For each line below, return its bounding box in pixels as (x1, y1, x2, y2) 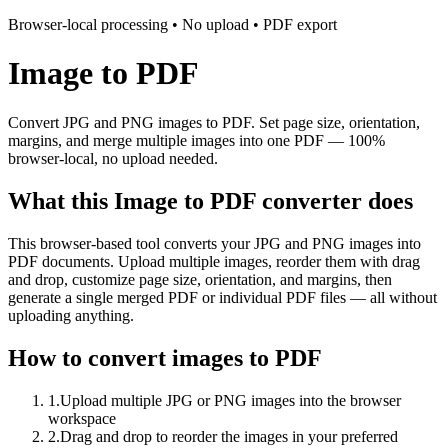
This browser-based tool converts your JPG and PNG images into (8, 234, 421, 252)
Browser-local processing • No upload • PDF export (8, 16, 337, 33)
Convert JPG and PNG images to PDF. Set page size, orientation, (8, 113, 420, 131)
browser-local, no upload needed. (8, 149, 218, 167)
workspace (48, 409, 116, 427)
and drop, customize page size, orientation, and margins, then (8, 270, 392, 288)
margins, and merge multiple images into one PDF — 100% (8, 131, 385, 149)
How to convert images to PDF (8, 344, 322, 371)
